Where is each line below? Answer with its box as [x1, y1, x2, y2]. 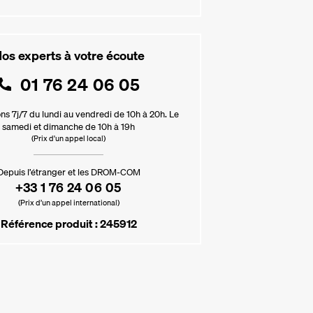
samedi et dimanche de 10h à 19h [2, 119, 135, 133]
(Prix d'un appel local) [31, 132, 105, 145]
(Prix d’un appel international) [17, 196, 119, 209]
